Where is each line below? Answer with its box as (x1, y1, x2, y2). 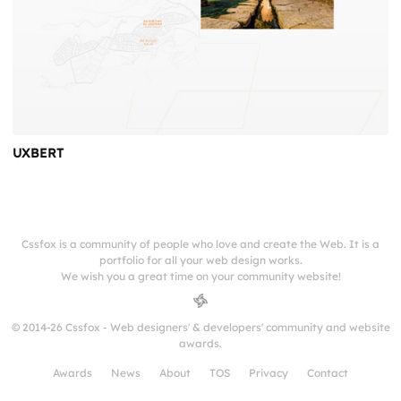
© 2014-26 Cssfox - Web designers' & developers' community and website (11, 320, 390, 335)
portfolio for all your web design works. (98, 253, 303, 268)
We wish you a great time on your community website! (60, 269, 341, 284)
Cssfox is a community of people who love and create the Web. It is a (21, 237, 380, 252)
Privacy (249, 366, 288, 380)
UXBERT (13, 144, 64, 161)
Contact (307, 366, 348, 380)
